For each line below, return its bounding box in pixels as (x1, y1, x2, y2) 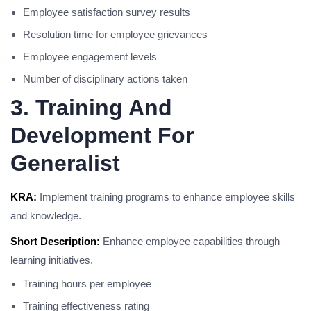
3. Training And (10, 95, 172, 120)
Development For (10, 123, 194, 148)
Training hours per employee (23, 278, 151, 289)
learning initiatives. (10, 254, 93, 266)
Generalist (10, 151, 120, 176)
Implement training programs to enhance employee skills (37, 191, 295, 203)
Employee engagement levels (23, 51, 157, 62)
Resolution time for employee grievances (23, 28, 208, 40)
